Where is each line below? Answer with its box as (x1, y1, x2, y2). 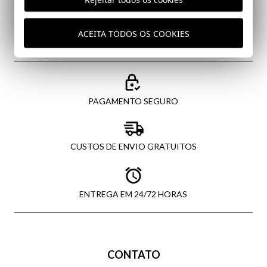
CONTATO (107, 248, 160, 262)
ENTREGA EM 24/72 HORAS (79, 189, 188, 200)
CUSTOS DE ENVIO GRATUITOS (70, 141, 197, 152)
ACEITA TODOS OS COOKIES (77, 27, 190, 39)
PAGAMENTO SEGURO (88, 96, 179, 107)
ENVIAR (116, 3, 151, 15)
